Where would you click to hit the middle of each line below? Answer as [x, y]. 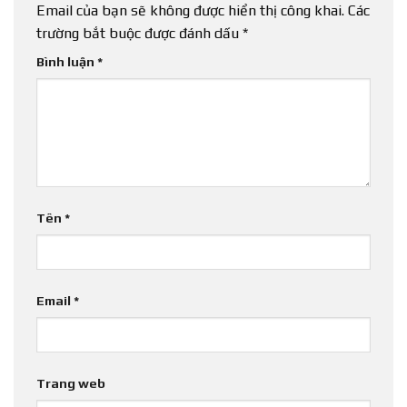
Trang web [71, 384]
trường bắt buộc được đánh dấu [139, 33]
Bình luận [67, 61]
